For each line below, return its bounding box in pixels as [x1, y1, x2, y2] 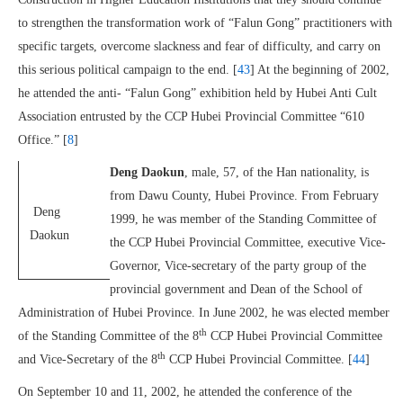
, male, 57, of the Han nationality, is [184, 166, 369, 179]
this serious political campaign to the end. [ [18, 63, 237, 76]
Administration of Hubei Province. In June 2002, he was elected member [18, 306, 390, 319]
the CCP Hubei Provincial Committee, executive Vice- [110, 236, 386, 249]
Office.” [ [18, 133, 67, 147]
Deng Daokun [110, 166, 184, 179]
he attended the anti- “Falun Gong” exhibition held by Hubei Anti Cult [18, 86, 377, 100]
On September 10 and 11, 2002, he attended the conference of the [18, 385, 352, 399]
